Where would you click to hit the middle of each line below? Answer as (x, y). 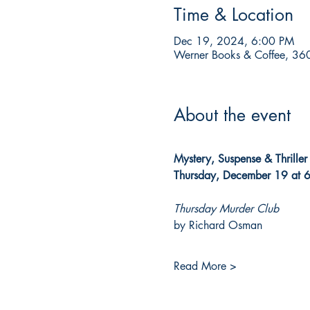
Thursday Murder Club (226, 209)
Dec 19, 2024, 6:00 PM (234, 41)
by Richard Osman (218, 225)
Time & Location (233, 15)
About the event (232, 115)
